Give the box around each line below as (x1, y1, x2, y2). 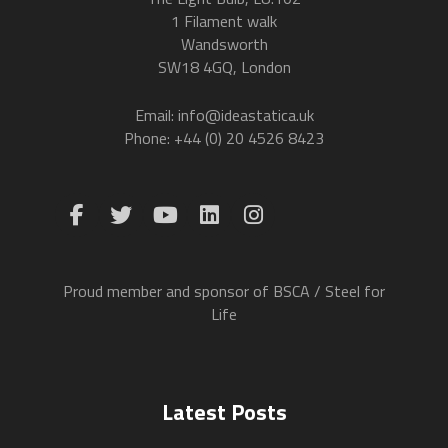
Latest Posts (161, 394, 287, 429)
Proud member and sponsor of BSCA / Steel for (63, 278, 385, 303)
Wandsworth (180, 32, 268, 57)
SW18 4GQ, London (157, 55, 291, 80)
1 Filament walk (171, 9, 277, 34)
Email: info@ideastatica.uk (134, 102, 314, 127)
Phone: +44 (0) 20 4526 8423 (124, 125, 324, 150)
